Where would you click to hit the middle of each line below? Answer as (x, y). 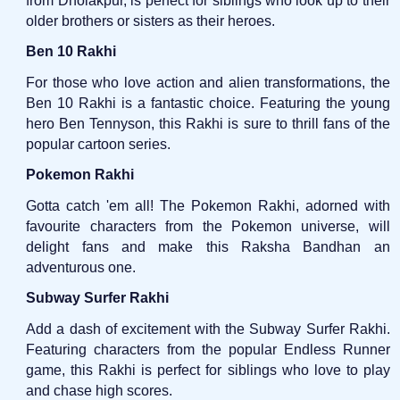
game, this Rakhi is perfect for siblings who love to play (208, 370)
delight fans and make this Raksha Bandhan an (208, 246)
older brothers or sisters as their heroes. (151, 21)
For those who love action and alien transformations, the (208, 82)
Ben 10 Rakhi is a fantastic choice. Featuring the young (208, 103)
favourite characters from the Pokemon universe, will (208, 226)
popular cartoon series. (99, 144)
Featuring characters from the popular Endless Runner (208, 349)
